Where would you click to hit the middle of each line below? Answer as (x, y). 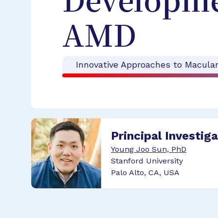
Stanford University (147, 161)
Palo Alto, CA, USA (145, 173)
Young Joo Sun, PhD (149, 149)
